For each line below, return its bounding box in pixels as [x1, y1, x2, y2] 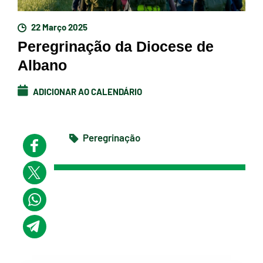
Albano [18, 56, 67, 73]
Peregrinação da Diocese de [18, 38, 214, 55]
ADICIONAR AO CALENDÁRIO [31, 85, 142, 97]
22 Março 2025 [29, 20, 87, 32]
